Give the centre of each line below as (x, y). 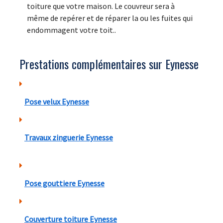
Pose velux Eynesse (57, 102)
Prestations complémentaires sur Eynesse (109, 64)
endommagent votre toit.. (71, 30)
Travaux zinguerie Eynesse (69, 138)
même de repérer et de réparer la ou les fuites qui (110, 18)
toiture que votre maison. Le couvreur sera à (101, 6)
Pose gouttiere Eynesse (64, 183)
